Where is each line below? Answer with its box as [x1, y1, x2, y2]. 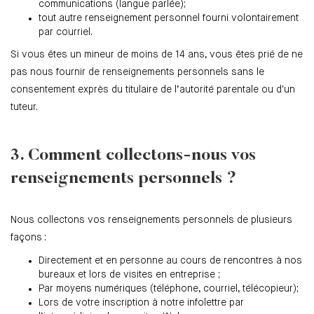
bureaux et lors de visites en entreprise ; [39, 270, 220, 280]
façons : [11, 233, 46, 243]
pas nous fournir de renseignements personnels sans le [11, 67, 264, 78]
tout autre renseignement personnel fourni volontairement [39, 13, 299, 24]
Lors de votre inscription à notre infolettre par [39, 298, 244, 308]
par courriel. [39, 27, 93, 38]
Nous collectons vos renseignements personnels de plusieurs [11, 215, 292, 226]
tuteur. [11, 102, 38, 113]
